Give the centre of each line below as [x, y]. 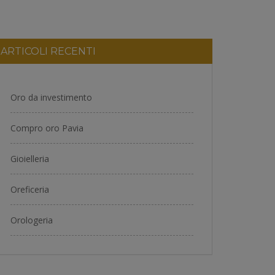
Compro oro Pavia [47, 128]
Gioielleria [30, 159]
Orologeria [32, 220]
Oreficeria [30, 189]
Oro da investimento [51, 97]
